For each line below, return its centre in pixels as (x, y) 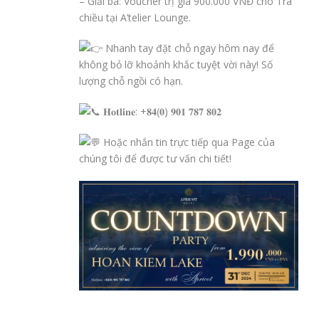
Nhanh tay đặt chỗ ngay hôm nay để (188, 48)
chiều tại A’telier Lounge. (135, 18)
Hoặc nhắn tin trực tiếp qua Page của (188, 142)
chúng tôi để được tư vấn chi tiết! (155, 159)
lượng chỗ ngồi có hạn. (131, 81)
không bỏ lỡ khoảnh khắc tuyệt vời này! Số (176, 65)
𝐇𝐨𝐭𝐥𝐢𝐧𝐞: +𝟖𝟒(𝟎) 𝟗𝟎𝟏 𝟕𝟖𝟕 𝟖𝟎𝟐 (161, 112)
